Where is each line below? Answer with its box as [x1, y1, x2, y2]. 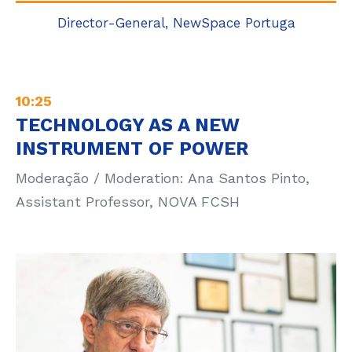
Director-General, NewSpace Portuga [57, 15, 295, 31]
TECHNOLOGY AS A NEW [16, 114, 240, 136]
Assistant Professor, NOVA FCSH [16, 193, 240, 210]
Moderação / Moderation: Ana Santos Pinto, [16, 170, 310, 186]
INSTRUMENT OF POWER [16, 137, 248, 159]
